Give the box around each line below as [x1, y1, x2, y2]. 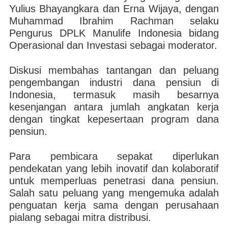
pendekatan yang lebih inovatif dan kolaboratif [9, 163, 219, 174]
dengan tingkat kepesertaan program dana [9, 113, 219, 125]
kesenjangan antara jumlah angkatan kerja [9, 101, 219, 112]
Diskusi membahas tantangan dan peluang [9, 65, 219, 76]
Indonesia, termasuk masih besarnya [9, 89, 219, 100]
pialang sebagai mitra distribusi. [9, 212, 151, 223]
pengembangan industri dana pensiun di [9, 77, 219, 88]
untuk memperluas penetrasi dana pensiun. [9, 175, 219, 186]
